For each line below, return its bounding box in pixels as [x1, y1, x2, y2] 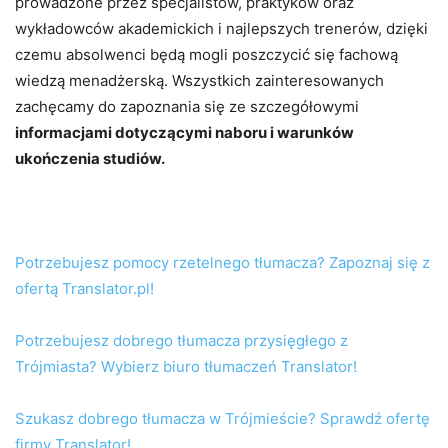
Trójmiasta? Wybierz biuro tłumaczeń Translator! [15, 357, 357, 377]
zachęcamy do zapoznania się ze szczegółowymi [15, 97, 359, 117]
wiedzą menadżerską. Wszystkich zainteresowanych [15, 71, 384, 91]
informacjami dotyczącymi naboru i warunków [15, 123, 354, 143]
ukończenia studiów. [15, 149, 165, 169]
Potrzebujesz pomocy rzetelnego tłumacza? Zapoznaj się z [15, 253, 430, 273]
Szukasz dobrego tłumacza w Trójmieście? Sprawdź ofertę [15, 409, 430, 429]
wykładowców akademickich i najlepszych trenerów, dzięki [15, 19, 428, 39]
